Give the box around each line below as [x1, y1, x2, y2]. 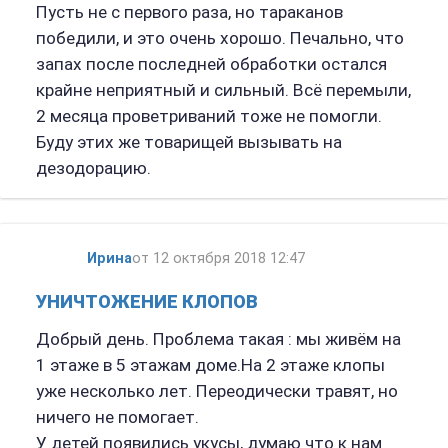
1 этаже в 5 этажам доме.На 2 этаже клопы [35, 355, 385, 376]
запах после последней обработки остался [35, 53, 387, 74]
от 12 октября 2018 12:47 [131, 250, 305, 268]
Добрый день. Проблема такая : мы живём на [35, 329, 401, 350]
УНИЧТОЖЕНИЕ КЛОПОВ [35, 291, 258, 313]
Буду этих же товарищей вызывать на [35, 131, 342, 152]
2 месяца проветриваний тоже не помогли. [35, 105, 382, 126]
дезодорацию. [35, 157, 151, 178]
